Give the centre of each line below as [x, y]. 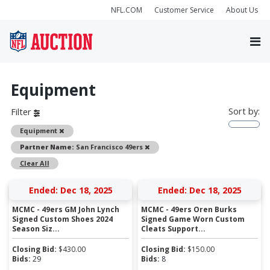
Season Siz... [36, 228]
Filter [22, 112]
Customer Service [184, 10]
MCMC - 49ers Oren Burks [189, 209]
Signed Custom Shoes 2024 [62, 219]
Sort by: [244, 111]
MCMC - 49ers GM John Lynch [66, 209]
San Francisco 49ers [109, 146]
